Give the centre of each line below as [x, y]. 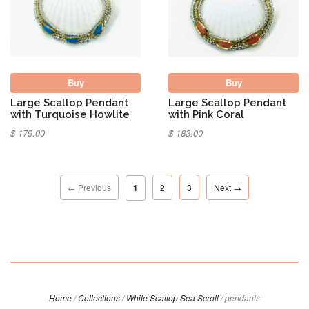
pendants [242, 297]
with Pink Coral [206, 114]
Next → [228, 187]
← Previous [89, 187]
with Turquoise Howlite [70, 114]
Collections [99, 297]
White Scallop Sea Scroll [172, 297]
